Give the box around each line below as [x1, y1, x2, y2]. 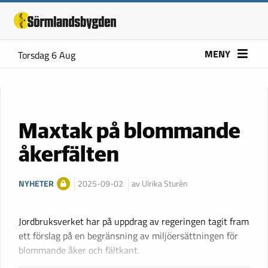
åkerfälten [19, 144, 119, 166]
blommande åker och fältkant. [19, 242, 139, 257]
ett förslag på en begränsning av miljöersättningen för [19, 228, 238, 243]
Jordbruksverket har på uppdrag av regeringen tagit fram [19, 214, 249, 229]
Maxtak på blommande [19, 121, 240, 143]
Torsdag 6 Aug [18, 48, 75, 62]
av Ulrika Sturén [131, 176, 188, 190]
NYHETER [19, 176, 54, 190]
